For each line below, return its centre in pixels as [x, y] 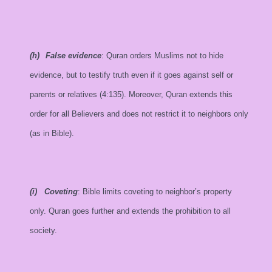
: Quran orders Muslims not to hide [162, 56]
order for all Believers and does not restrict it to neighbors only [139, 114]
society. [43, 230]
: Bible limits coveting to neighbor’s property [155, 192]
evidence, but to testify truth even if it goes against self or [131, 75]
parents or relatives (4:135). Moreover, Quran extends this [131, 94]
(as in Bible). [52, 133]
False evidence [73, 56]
